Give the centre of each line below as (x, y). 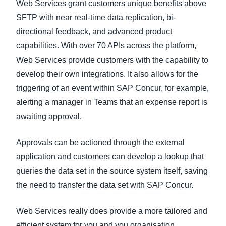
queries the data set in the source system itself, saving (112, 171)
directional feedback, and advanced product (94, 32)
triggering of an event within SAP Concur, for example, (112, 88)
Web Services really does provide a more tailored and (112, 211)
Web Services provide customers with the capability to (112, 60)
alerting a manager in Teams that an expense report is (112, 102)
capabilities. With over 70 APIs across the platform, (106, 46)
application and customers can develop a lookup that (110, 157)
